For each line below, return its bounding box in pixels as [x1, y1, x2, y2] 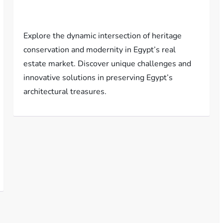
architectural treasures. [23, 86, 107, 98]
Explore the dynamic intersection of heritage [23, 30, 182, 42]
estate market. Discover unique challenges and [23, 58, 192, 70]
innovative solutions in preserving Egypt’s [23, 72, 173, 84]
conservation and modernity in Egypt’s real [23, 44, 176, 56]
